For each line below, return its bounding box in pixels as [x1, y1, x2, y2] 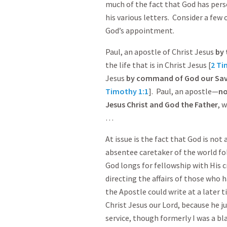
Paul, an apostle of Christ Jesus [105, 47, 215, 57]
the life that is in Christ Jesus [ [105, 60, 211, 70]
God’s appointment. [105, 25, 174, 35]
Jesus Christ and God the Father [105, 99, 218, 109]
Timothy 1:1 [105, 86, 148, 96]
